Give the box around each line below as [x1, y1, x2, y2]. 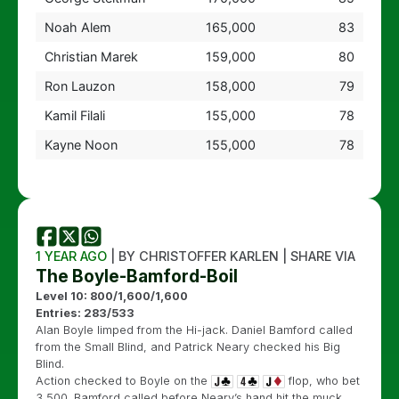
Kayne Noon [44, 136, 118, 152]
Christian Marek [44, 48, 138, 64]
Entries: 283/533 [36, 305, 134, 320]
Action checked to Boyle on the [36, 373, 211, 387]
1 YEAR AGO [36, 248, 107, 264]
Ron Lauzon [44, 77, 115, 94]
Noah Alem [44, 19, 111, 35]
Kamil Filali [44, 107, 105, 123]
